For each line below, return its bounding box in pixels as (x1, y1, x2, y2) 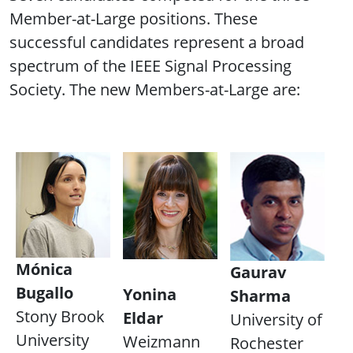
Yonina (123, 284, 176, 306)
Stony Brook (16, 306, 105, 328)
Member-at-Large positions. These (9, 8, 258, 30)
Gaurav (230, 262, 286, 284)
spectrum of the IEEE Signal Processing (9, 55, 292, 77)
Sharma (230, 285, 291, 307)
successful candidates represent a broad (9, 32, 304, 54)
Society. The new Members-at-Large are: (9, 79, 300, 101)
